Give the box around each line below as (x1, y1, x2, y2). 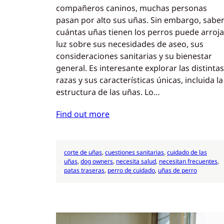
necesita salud (116, 156, 156, 165)
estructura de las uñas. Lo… (56, 86, 160, 98)
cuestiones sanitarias (105, 147, 164, 156)
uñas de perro (158, 165, 197, 174)
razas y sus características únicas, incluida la (56, 74, 223, 86)
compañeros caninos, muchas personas (56, 2, 207, 14)
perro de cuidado (107, 165, 155, 174)
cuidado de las (167, 147, 207, 156)
